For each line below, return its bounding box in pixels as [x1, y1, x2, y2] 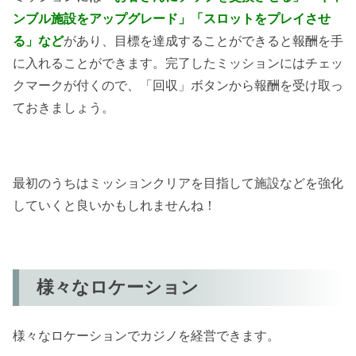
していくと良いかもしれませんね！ [13, 198, 216, 212]
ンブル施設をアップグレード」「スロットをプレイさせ [13, 12, 331, 26]
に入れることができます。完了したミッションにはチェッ [13, 56, 343, 71]
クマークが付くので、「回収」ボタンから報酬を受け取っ [13, 79, 343, 93]
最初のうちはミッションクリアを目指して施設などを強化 [13, 176, 343, 190]
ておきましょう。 [13, 101, 114, 115]
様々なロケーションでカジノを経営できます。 [13, 329, 280, 343]
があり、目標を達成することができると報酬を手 [64, 34, 343, 48]
